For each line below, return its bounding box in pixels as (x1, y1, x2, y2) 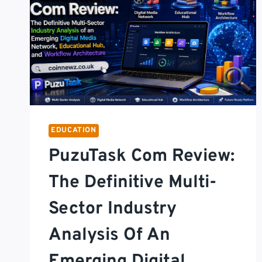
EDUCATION (51, 125, 96, 135)
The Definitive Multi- (49, 171, 216, 194)
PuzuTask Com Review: (49, 145, 235, 167)
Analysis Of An (49, 224, 170, 246)
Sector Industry (49, 198, 177, 220)
